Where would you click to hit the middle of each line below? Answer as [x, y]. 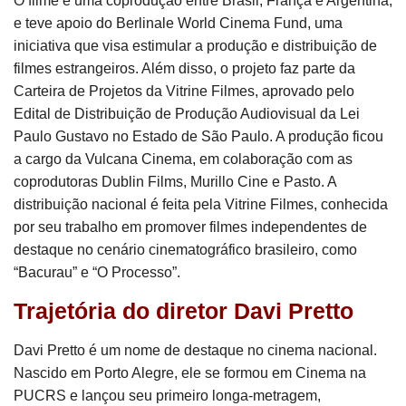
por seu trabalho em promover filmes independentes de [190, 227]
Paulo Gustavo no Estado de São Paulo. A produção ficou [198, 136]
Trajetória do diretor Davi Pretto [184, 310]
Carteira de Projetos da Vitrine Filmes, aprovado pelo [184, 91]
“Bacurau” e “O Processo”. [97, 272]
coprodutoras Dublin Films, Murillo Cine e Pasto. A [175, 181]
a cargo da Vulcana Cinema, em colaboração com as [183, 159]
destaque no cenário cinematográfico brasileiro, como [185, 249]
